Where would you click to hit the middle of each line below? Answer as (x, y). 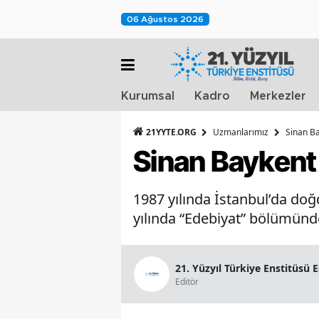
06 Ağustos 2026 (165, 19)
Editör (187, 281)
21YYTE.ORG (171, 132)
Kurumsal (148, 96)
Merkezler (278, 96)
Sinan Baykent (225, 161)
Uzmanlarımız (241, 132)
